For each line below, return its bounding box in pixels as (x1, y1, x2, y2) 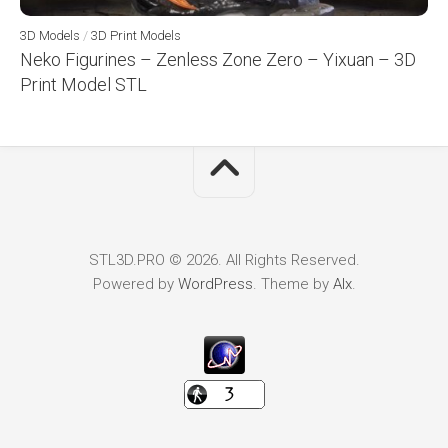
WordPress (177, 275, 253, 294)
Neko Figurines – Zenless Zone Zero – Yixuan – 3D (20, 49, 416, 71)
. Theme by (252, 275, 333, 294)
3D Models (20, 28, 80, 44)
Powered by (92, 275, 178, 294)
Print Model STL (20, 74, 147, 96)
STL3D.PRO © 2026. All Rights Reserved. (88, 251, 360, 270)
